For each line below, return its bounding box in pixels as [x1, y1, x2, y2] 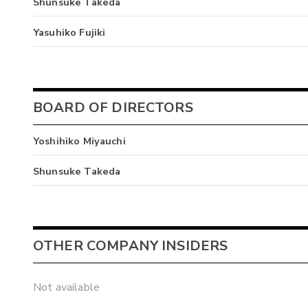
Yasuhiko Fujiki [33, 25, 106, 40]
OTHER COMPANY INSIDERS [33, 236, 228, 256]
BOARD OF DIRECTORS [33, 98, 193, 117]
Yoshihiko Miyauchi [33, 133, 126, 148]
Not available [33, 279, 100, 295]
